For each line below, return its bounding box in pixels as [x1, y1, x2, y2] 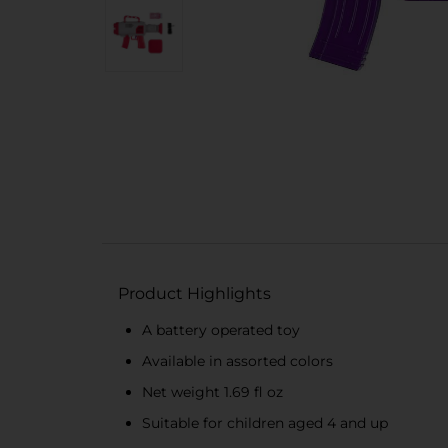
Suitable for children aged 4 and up [142, 414, 388, 432]
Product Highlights [118, 284, 271, 303]
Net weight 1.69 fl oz [142, 383, 283, 401]
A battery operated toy [142, 321, 300, 339]
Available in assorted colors [142, 352, 333, 370]
